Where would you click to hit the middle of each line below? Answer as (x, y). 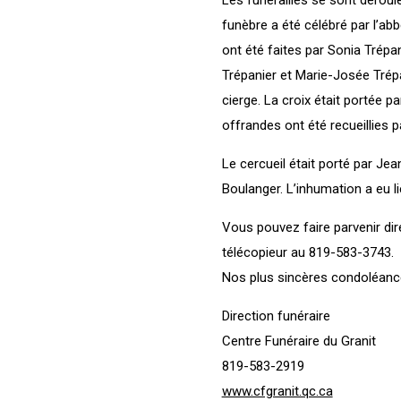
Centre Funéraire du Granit (299, 341)
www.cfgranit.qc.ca (277, 391)
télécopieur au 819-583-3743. (307, 252)
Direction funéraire (276, 316)
